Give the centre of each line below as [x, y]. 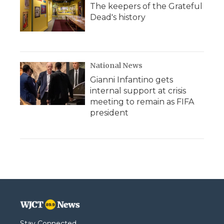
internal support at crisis [138, 91]
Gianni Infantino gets [131, 80]
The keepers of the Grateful [146, 6]
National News [116, 65]
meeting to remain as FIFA [142, 102]
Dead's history [118, 17]
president [109, 113]
